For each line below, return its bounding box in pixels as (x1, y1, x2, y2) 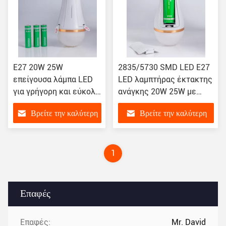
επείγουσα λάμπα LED (13, 75, 93, 84)
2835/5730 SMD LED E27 (118, 63, 210, 72)
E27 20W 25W (13, 63, 63, 72)
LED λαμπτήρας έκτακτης (118, 75, 212, 84)
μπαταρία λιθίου (118, 99, 177, 108)
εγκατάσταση (13, 99, 62, 108)
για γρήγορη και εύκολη (13, 87, 100, 96)
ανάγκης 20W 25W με (118, 87, 196, 96)
